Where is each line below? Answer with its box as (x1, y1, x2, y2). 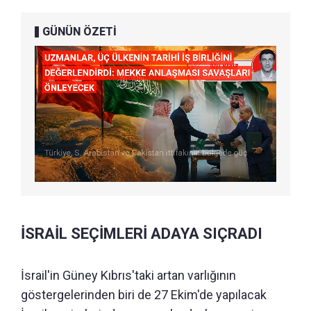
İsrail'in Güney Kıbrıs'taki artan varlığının (21, 268, 236, 283)
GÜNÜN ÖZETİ (42, 25, 117, 39)
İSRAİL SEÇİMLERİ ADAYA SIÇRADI (21, 225, 262, 243)
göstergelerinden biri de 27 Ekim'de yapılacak (21, 287, 267, 303)
